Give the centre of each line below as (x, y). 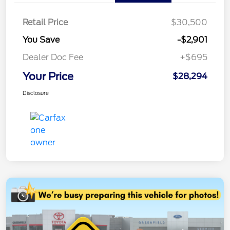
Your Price (48, 77)
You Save (41, 40)
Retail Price (45, 23)
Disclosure (36, 93)
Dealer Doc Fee (53, 57)
